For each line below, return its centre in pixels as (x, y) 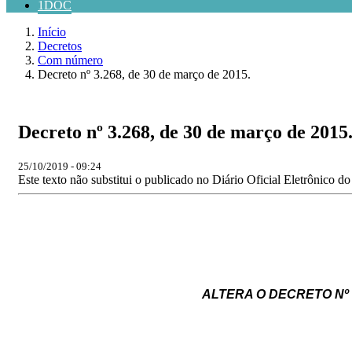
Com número (70, 60)
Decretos (60, 46)
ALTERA (228, 294)
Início (52, 32)
